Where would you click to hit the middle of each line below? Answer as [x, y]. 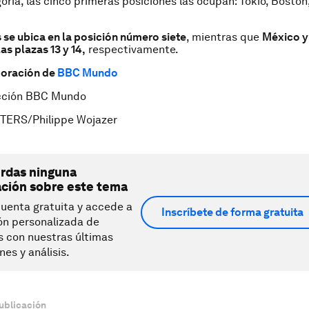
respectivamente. [132, 49]
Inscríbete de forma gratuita [232, 212]
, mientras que [224, 37]
